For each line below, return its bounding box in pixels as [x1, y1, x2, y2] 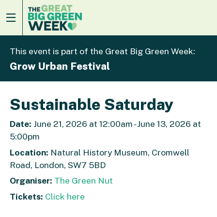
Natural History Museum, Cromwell [48, 147, 189, 157]
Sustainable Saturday [10, 95, 173, 113]
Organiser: [10, 175, 52, 186]
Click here [45, 191, 85, 201]
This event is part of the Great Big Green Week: [10, 46, 195, 57]
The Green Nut [54, 175, 113, 186]
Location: [10, 147, 48, 157]
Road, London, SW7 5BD [10, 159, 106, 170]
